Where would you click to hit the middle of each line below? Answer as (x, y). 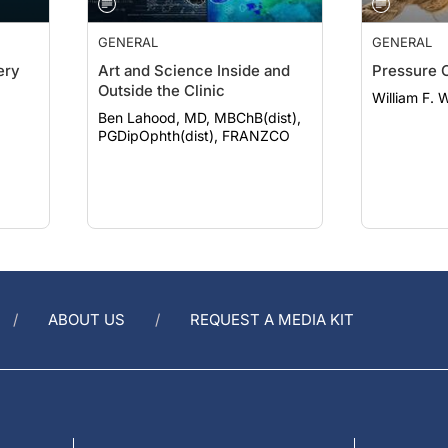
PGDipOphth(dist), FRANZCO (194, 115)
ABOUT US (86, 319)
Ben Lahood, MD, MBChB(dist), (200, 97)
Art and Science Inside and (194, 50)
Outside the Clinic (162, 70)
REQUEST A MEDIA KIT (272, 319)
